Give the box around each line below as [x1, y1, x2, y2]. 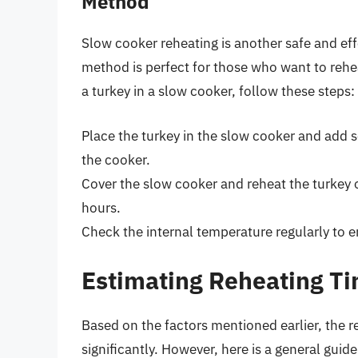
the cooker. [82, 150, 150, 169]
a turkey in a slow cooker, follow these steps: [82, 82, 355, 101]
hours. [82, 198, 121, 217]
